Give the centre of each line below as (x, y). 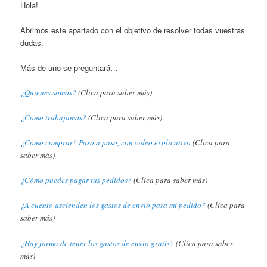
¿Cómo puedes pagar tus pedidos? (76, 180)
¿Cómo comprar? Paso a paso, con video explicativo (106, 143)
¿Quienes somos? (49, 92)
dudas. (32, 42)
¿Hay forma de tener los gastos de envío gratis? (97, 243)
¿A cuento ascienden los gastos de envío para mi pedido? (113, 205)
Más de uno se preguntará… (69, 67)
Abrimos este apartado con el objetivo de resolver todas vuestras (133, 30)
